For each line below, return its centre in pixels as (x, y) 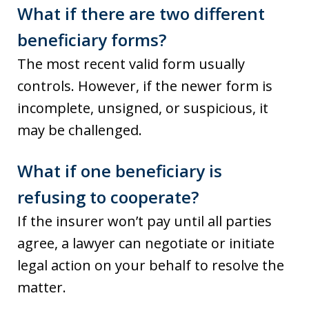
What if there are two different (141, 13)
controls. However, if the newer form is (145, 86)
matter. (42, 287)
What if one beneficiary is (120, 171)
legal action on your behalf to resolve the (151, 265)
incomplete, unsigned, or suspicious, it (143, 108)
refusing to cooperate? (108, 197)
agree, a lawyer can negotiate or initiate (146, 243)
